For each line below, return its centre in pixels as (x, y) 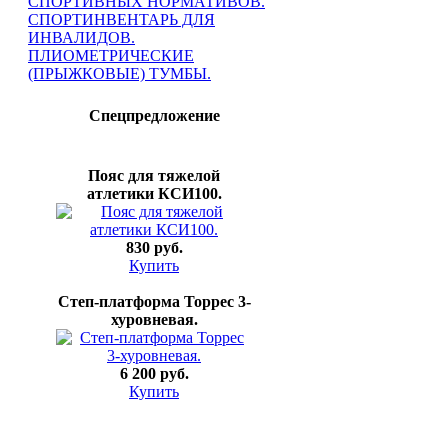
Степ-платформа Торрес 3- (154, 301)
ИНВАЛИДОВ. (81, 37)
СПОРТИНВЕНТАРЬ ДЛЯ (121, 19)
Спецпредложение (154, 115)
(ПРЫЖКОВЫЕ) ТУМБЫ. (119, 73)
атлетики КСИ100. (154, 193)
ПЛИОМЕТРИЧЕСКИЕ (111, 55)
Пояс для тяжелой (154, 175)
